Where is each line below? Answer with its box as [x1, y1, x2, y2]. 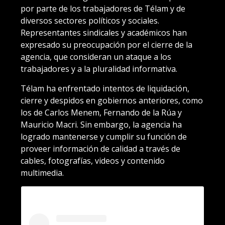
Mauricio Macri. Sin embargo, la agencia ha [21, 119, 182, 130]
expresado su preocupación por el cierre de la [21, 39, 192, 50]
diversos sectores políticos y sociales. [21, 15, 159, 26]
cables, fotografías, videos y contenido [21, 155, 165, 166]
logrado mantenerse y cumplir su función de [21, 131, 187, 142]
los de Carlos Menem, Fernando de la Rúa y [21, 106, 182, 118]
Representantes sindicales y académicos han [21, 27, 187, 38]
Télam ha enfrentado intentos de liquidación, [21, 82, 189, 94]
